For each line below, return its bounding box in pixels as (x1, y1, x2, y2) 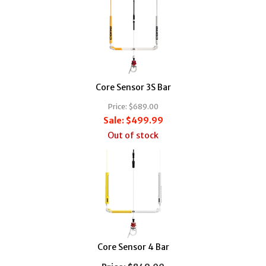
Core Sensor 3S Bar (95, 81, 171, 93)
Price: (107, 102, 127, 111)
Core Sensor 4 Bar (97, 241, 169, 252)
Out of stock (107, 129, 159, 141)
